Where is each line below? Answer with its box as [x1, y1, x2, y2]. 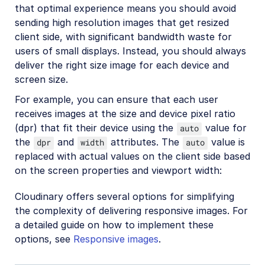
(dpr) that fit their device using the [15, 122, 176, 134]
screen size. [15, 73, 68, 85]
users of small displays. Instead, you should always [15, 44, 246, 57]
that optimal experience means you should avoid [15, 2, 236, 14]
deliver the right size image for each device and [15, 59, 229, 71]
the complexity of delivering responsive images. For [15, 205, 248, 217]
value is [208, 136, 245, 148]
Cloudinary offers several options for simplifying [15, 190, 234, 203]
